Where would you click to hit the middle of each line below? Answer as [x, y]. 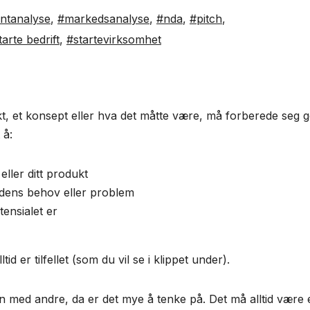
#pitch [206, 19]
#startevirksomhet [114, 40]
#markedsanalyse [103, 19]
